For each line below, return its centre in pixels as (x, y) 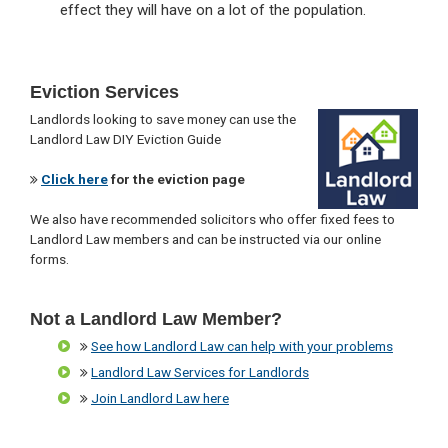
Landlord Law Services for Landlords (200, 372)
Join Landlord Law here (160, 398)
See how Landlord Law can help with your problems (242, 346)
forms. (49, 259)
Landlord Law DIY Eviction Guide (125, 139)
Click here (74, 179)
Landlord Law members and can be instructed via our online (205, 239)
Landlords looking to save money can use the (163, 119)
